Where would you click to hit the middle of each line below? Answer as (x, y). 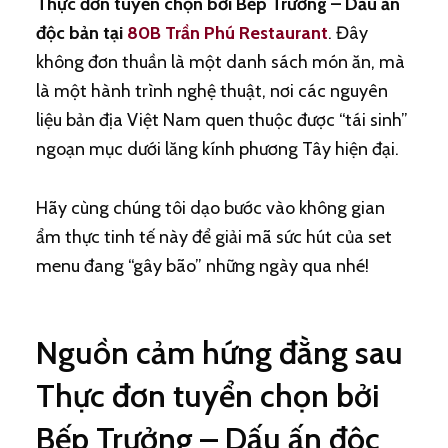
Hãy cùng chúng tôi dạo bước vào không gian (210, 208)
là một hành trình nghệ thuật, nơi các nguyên (211, 91)
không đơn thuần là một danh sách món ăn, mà (220, 62)
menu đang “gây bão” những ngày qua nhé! (202, 266)
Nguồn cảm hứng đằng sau (219, 352)
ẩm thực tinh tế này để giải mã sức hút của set (213, 237)
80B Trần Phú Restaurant (227, 33)
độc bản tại (81, 33)
